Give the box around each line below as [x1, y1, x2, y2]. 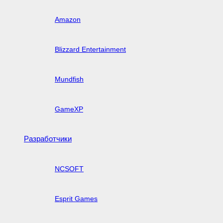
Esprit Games [55, 194, 98, 203]
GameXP [55, 105, 83, 113]
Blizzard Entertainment [55, 45, 126, 53]
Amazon [55, 15, 81, 23]
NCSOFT [55, 164, 84, 173]
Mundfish [55, 75, 84, 83]
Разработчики [24, 134, 72, 143]
